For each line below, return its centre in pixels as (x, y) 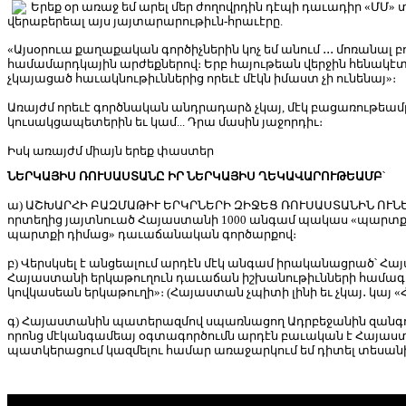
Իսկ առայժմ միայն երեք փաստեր (111, 151)
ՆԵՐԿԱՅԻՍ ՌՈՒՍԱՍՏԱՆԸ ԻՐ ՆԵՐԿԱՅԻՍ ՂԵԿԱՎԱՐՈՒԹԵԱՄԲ (195, 177)
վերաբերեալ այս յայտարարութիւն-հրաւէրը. (145, 22)
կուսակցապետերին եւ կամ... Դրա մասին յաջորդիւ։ (166, 122)
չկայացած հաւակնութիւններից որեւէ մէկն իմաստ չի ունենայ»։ (202, 79)
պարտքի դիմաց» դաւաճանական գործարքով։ (152, 235)
